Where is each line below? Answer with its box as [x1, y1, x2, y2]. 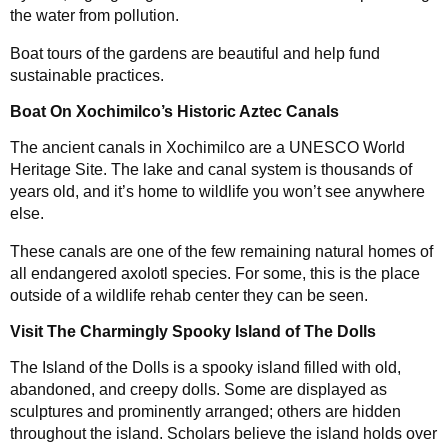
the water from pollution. [10, 7, 179, 25]
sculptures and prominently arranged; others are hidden [10, 403, 401, 421]
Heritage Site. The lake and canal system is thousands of [10, 161, 412, 179]
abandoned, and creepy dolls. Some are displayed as [10, 381, 387, 399]
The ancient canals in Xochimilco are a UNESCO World [10, 139, 405, 157]
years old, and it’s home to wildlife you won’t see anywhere [10, 183, 425, 201]
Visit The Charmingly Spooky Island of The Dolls [10, 323, 376, 341]
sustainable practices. [10, 67, 164, 85]
